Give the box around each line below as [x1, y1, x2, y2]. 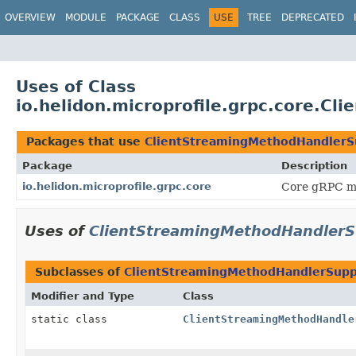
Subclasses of [35, 265, 124, 278]
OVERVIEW [5, 12, 56, 23]
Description [281, 159, 347, 172]
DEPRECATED [281, 12, 344, 23]
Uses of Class [16, 76, 136, 96]
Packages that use [26, 134, 145, 148]
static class [31, 312, 114, 325]
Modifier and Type [31, 289, 134, 302]
